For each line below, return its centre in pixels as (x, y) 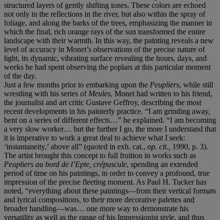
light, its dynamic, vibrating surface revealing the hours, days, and (105, 58)
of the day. (20, 76)
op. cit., (159, 146)
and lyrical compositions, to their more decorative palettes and (99, 199)
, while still (196, 84)
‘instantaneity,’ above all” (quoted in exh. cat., (76, 146)
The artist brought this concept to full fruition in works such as (100, 155)
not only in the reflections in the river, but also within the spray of (105, 14)
